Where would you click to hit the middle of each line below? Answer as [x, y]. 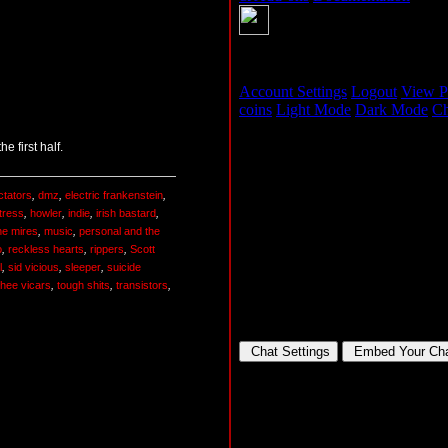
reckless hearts [46, 249]
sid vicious [33, 267]
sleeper [83, 267]
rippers [107, 249]
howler [46, 213]
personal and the [119, 231]
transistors [142, 285]
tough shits [83, 285]
